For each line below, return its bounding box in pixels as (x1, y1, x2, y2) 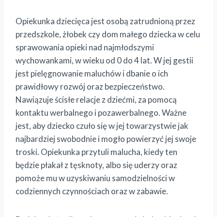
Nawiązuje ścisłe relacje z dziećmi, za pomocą (15, 94, 177, 105)
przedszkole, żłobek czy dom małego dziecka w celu (15, 29, 200, 39)
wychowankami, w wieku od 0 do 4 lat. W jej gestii (15, 55, 193, 65)
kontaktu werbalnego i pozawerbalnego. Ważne (15, 107, 186, 118)
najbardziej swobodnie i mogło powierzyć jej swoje (15, 133, 196, 144)
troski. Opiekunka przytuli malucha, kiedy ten (15, 146, 177, 157)
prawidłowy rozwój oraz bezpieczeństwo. (15, 81, 165, 92)
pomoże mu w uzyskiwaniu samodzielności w (15, 172, 175, 183)
